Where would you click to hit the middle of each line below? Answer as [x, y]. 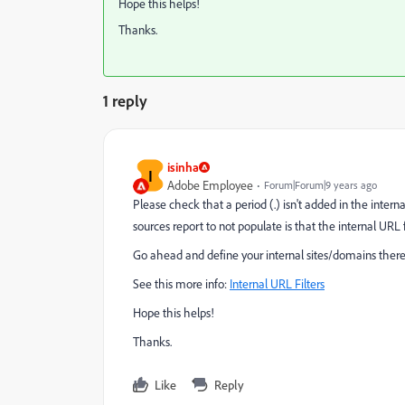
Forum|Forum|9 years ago [320, 184]
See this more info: [181, 283]
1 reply [125, 100]
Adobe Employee [210, 185]
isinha [183, 166]
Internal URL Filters [277, 283]
